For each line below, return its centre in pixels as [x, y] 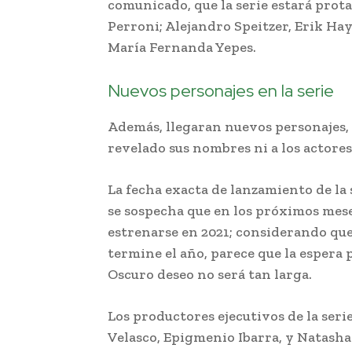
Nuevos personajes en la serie [221, 91]
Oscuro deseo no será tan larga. [210, 275]
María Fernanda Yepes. [182, 48]
